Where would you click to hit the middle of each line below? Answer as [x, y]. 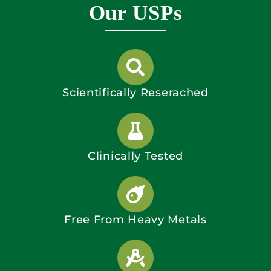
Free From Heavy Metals [135, 219]
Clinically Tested [135, 156]
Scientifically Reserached [135, 92]
